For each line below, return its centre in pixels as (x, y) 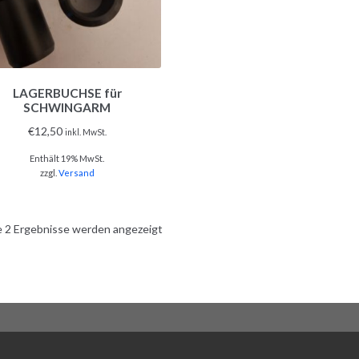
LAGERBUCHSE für (67, 93)
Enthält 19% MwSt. (67, 158)
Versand (76, 172)
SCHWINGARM (67, 108)
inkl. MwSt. (85, 132)
